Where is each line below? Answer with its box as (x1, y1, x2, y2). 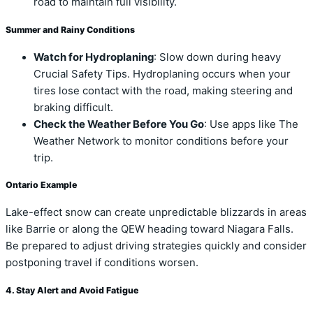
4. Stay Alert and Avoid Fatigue (6, 284, 138, 296)
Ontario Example (6, 180, 77, 191)
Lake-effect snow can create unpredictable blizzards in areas (6, 206, 307, 219)
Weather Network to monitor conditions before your (34, 134, 289, 147)
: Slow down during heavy (154, 50, 281, 64)
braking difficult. (34, 101, 113, 114)
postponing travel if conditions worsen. (6, 256, 198, 270)
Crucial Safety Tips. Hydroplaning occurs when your (34, 67, 291, 80)
